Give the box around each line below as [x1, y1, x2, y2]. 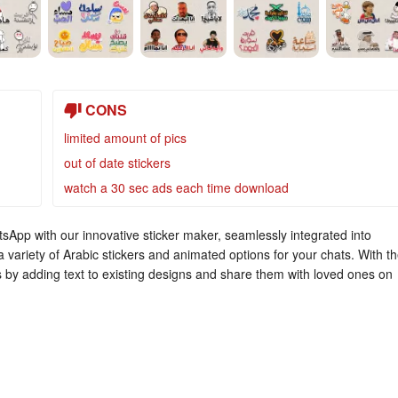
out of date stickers [64, 154, 171, 171]
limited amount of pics [64, 129, 187, 147]
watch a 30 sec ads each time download [64, 179, 289, 196]
